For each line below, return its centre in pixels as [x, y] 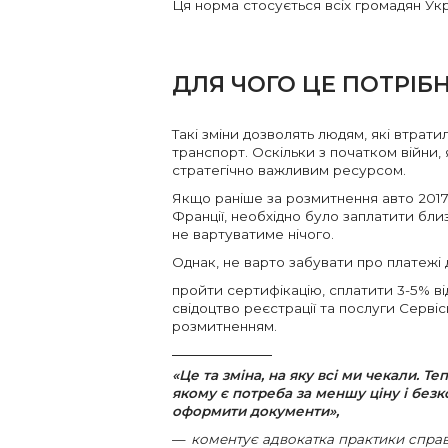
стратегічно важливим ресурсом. [289, 170]
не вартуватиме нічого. [255, 234]
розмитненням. [226, 326]
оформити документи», [255, 411]
